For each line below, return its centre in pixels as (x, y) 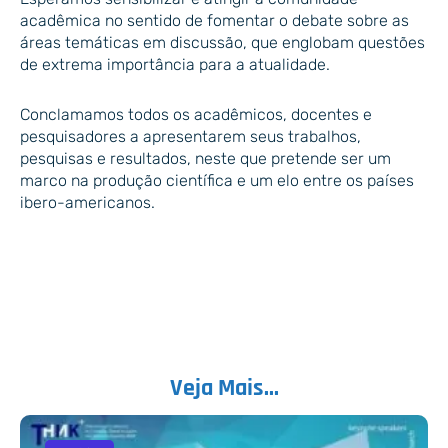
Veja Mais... (224, 388)
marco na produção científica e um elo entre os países (217, 181)
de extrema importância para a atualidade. (175, 65)
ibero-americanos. (87, 203)
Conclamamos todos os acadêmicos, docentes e (196, 115)
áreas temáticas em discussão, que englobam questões (222, 43)
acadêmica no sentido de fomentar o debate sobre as (214, 21)
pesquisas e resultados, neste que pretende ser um (205, 159)
